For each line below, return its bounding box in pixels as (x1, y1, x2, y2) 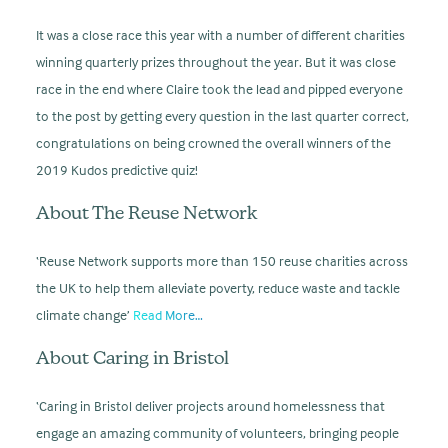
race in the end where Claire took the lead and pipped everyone (36, 80, 403, 97)
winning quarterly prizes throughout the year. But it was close (36, 53, 396, 70)
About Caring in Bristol (36, 350, 229, 369)
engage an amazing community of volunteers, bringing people (36, 424, 399, 441)
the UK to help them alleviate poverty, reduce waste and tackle (36, 279, 400, 296)
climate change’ (36, 306, 130, 323)
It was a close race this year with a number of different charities (36, 26, 405, 43)
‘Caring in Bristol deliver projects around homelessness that (36, 397, 385, 414)
